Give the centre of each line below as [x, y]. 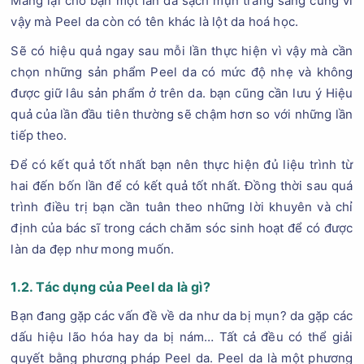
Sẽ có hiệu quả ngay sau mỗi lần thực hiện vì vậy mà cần [182, 51]
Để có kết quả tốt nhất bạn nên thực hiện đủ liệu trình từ [182, 165]
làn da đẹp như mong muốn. [93, 249]
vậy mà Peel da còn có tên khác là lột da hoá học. [156, 22]
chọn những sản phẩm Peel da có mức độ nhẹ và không [182, 72]
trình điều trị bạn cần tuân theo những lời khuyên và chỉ [182, 207]
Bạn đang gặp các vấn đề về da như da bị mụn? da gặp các [182, 316]
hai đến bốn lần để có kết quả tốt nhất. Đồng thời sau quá [182, 186]
